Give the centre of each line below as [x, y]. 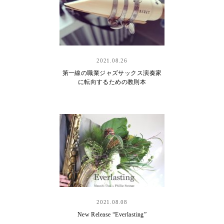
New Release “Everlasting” [112, 214]
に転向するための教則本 [112, 82]
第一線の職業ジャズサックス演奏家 [112, 73]
